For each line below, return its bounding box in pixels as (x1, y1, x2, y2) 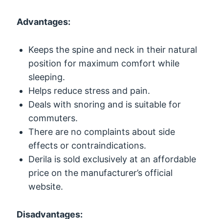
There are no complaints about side (28, 127, 175, 137)
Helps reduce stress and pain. (28, 86, 151, 96)
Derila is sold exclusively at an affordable (28, 154, 197, 165)
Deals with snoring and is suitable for (28, 99, 181, 110)
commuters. (28, 113, 78, 124)
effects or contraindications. (28, 140, 147, 151)
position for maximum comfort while (28, 58, 180, 69)
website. (28, 181, 64, 192)
